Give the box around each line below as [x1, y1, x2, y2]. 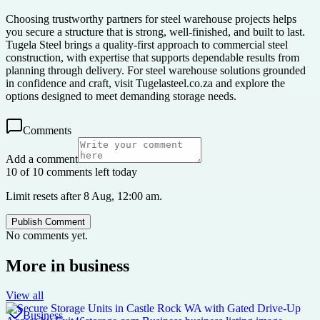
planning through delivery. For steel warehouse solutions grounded [6, 64, 306, 76]
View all [6, 289, 44, 302]
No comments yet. [6, 229, 88, 241]
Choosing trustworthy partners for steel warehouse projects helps [6, 12, 296, 25]
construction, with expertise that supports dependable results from [6, 51, 299, 64]
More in [6, 256, 69, 275]
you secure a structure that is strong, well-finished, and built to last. [6, 25, 305, 38]
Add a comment [6, 152, 78, 165]
